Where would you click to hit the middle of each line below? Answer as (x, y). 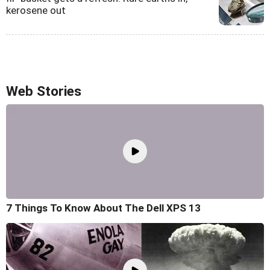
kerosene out (36, 10)
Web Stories (44, 91)
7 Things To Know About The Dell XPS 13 (103, 208)
